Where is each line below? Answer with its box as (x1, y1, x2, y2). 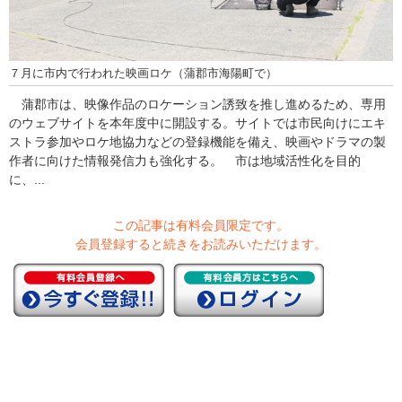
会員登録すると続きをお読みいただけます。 (75, 237, 327, 252)
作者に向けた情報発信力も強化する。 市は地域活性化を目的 (9, 153, 361, 169)
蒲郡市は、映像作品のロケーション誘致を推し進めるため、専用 (9, 97, 386, 112)
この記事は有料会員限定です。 (113, 218, 289, 233)
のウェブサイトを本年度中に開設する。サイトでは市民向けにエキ (9, 116, 386, 131)
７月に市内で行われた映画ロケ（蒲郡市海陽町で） (9, 67, 277, 81)
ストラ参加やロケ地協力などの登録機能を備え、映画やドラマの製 (9, 135, 386, 150)
